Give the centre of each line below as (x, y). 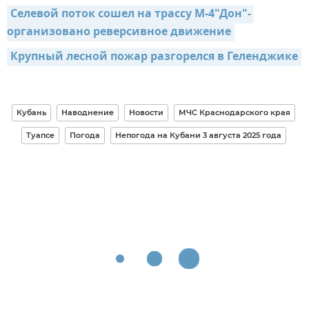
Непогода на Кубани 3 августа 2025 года (198, 136)
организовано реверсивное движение (119, 33)
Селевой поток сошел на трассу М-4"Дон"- (131, 15)
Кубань (31, 113)
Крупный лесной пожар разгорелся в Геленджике (154, 58)
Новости (146, 113)
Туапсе (40, 136)
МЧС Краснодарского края (235, 113)
